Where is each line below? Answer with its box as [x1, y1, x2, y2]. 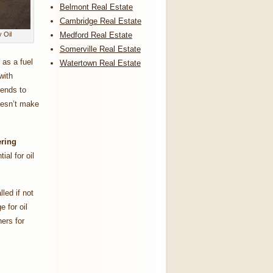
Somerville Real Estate [59, 44, 141, 54]
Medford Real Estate [59, 30, 132, 40]
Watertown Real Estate [59, 58, 141, 68]
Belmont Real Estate [59, 2, 133, 12]
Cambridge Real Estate [59, 16, 141, 26]
